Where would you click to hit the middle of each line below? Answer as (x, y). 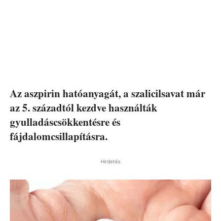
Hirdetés (110, 162)
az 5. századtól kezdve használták (84, 108)
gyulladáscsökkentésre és (65, 122)
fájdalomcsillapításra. (59, 136)
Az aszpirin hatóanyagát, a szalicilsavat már (108, 93)
